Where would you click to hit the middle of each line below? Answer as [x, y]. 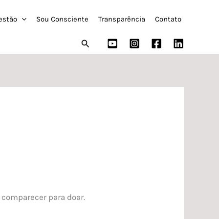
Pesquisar [100, 43]
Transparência [122, 19]
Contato [168, 19]
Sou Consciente [62, 19]
